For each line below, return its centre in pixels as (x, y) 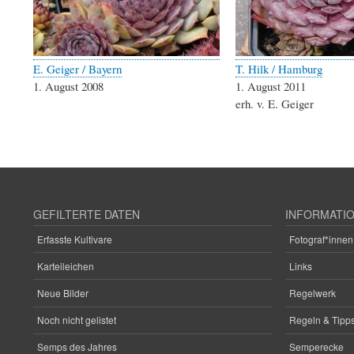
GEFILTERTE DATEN (87, 215)
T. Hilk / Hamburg (279, 69)
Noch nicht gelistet (77, 320)
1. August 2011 (271, 87)
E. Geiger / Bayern (77, 69)
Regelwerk (312, 293)
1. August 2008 (68, 87)
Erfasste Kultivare (75, 239)
